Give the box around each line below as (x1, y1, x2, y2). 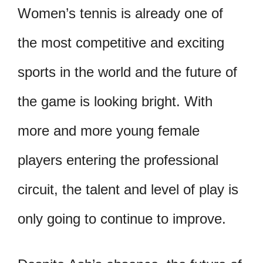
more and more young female (18, 123, 200, 139)
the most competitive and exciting (18, 35, 224, 51)
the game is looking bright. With (18, 93, 213, 110)
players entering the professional (18, 152, 218, 168)
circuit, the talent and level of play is (18, 181, 238, 198)
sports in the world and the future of (18, 64, 237, 80)
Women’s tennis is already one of (18, 5, 223, 22)
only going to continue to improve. (18, 211, 226, 227)
